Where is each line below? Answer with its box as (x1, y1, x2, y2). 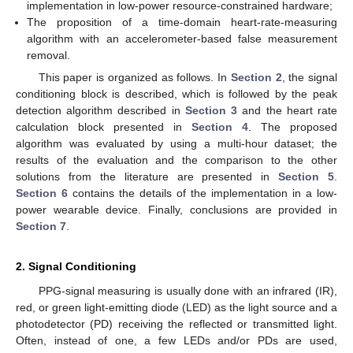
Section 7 (16, 220, 66, 233)
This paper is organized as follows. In (38, 71, 231, 84)
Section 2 (230, 71, 282, 84)
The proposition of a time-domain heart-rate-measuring (27, 16, 337, 28)
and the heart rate (237, 104, 338, 117)
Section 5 (278, 170, 334, 184)
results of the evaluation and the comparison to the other (16, 154, 337, 167)
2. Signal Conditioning (16, 260, 136, 273)
